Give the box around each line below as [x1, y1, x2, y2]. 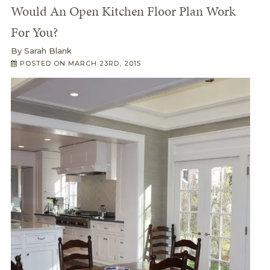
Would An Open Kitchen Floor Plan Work [10, 2, 236, 20]
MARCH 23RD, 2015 [67, 59, 141, 67]
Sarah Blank [24, 46, 72, 55]
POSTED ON [17, 59, 68, 67]
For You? [10, 23, 58, 42]
